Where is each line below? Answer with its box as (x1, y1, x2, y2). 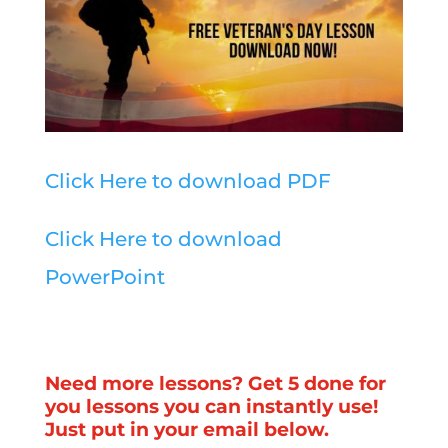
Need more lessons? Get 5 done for (44, 372, 386, 396)
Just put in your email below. (44, 418, 329, 442)
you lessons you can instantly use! (44, 395, 378, 419)
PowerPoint (44, 265, 165, 290)
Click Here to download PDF (44, 169, 331, 194)
